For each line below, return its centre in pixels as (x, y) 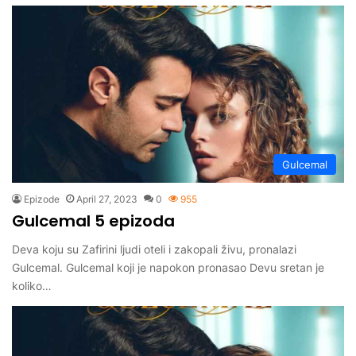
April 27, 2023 (107, 199)
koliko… (32, 286)
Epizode (42, 199)
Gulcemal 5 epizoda (93, 221)
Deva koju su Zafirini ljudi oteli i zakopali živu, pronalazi (154, 250)
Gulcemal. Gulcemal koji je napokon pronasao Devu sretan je (168, 268)
